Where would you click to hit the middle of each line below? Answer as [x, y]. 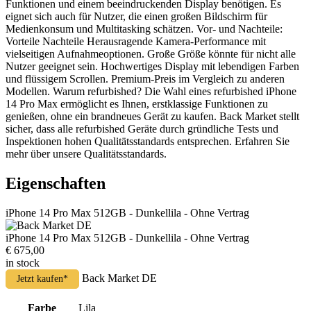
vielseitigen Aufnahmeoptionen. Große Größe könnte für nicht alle [151, 53]
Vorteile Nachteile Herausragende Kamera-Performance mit [136, 41]
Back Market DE [119, 278]
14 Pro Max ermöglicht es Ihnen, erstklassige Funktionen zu [137, 103]
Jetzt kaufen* [42, 278]
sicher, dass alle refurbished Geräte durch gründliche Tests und [142, 128]
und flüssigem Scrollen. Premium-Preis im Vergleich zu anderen [145, 78]
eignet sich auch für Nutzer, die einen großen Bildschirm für [136, 16]
